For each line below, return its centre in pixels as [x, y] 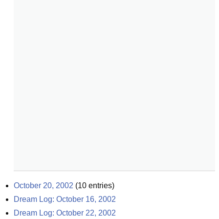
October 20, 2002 [44, 186]
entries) [100, 186]
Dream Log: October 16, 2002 [65, 199]
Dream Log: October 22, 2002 [65, 213]
